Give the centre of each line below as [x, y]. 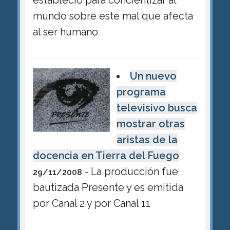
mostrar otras [150, 123]
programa [141, 92]
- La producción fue [131, 171]
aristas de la [147, 139]
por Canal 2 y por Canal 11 [91, 203]
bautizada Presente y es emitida [108, 187]
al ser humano [65, 32]
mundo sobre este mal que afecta [113, 16]
